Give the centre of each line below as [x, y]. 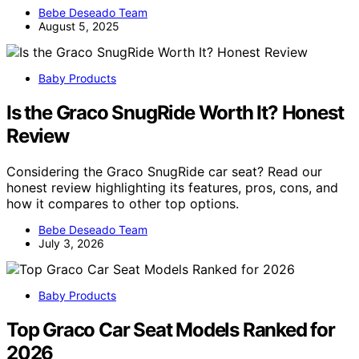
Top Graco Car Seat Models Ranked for [171, 330]
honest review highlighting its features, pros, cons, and [172, 188]
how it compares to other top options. [123, 204]
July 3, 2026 [71, 244]
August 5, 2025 [79, 26]
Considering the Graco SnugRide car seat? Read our [164, 172]
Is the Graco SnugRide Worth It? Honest [175, 113]
